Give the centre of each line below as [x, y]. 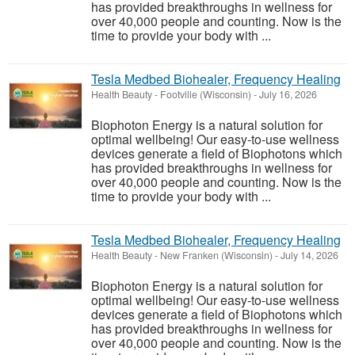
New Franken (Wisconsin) [216, 255]
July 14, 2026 [308, 255]
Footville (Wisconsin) [206, 94]
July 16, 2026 [287, 94]
